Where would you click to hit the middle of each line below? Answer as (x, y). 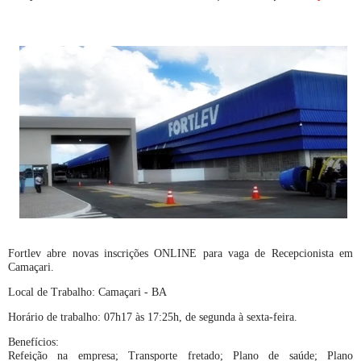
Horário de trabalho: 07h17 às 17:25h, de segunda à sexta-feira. (153, 317)
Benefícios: (33, 342)
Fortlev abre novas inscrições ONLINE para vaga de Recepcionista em (180, 253)
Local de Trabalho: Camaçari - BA (87, 292)
